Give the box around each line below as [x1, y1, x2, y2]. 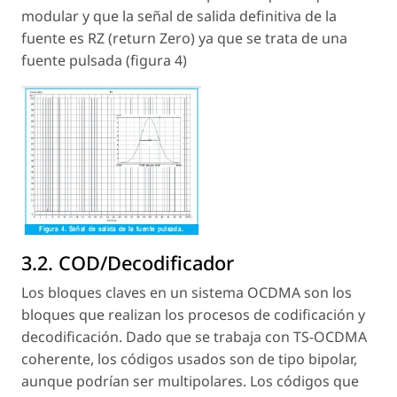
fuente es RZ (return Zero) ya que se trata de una [21, 28, 347, 49]
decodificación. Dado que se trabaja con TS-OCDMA [21, 327, 367, 347]
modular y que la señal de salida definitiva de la [21, 6, 337, 27]
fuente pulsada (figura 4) [21, 51, 187, 71]
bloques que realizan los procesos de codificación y [21, 305, 365, 325]
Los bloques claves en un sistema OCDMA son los [21, 283, 352, 303]
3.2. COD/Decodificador [21, 250, 234, 276]
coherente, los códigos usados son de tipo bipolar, [21, 349, 357, 370]
